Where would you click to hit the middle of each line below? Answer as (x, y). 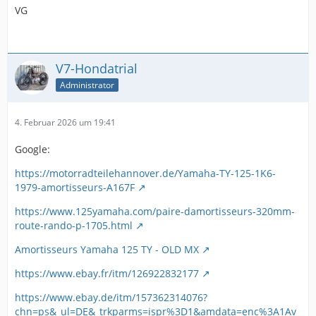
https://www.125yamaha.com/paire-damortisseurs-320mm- (155, 211)
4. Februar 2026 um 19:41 (65, 122)
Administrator (87, 85)
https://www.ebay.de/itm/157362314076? (111, 297)
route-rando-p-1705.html (74, 225)
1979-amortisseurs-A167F (75, 187)
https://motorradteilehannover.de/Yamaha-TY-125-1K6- (145, 173)
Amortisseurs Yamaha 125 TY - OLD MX (107, 249)
